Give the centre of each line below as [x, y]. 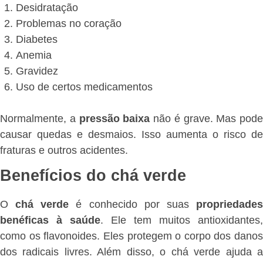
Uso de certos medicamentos [84, 87]
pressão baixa [114, 118]
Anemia [34, 55]
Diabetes [37, 39]
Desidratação [47, 7]
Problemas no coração [69, 23]
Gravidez [37, 71]
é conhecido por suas [133, 205]
